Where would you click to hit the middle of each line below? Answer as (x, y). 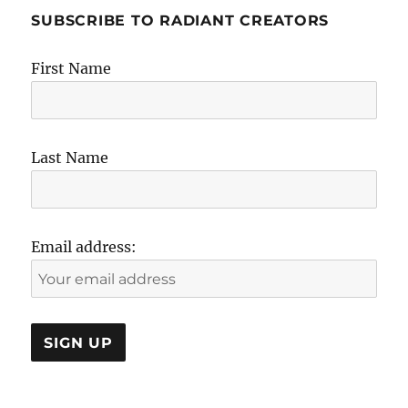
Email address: (84, 247)
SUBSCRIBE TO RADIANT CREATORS (180, 21)
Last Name (70, 158)
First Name (71, 69)
